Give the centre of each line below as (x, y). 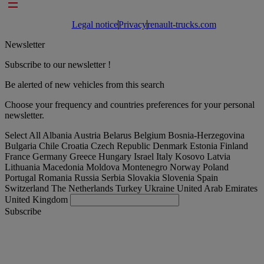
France (19, 156)
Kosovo (191, 156)
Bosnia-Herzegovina (206, 135)
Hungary (116, 156)
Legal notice (95, 24)
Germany (51, 156)
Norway (186, 167)
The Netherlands (83, 188)
